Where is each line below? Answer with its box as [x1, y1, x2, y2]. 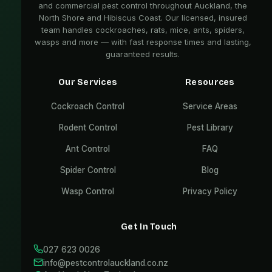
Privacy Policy [182, 186, 237, 197]
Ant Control [66, 144, 110, 154]
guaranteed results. [106, 49, 180, 59]
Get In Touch [121, 222, 177, 233]
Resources [185, 77, 235, 88]
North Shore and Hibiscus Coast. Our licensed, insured [38, 13, 247, 23]
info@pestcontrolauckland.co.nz [43, 258, 168, 268]
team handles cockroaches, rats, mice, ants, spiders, [41, 25, 245, 35]
